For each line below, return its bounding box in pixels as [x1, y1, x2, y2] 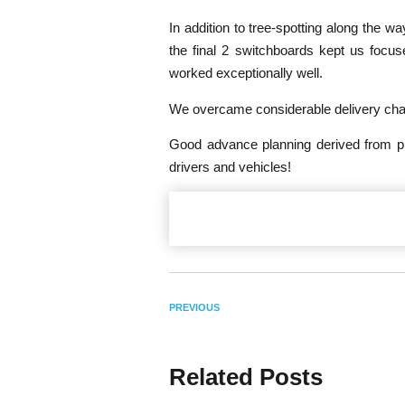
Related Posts [169, 363, 323, 391]
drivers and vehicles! [169, 159, 291, 175]
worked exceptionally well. [169, 65, 323, 81]
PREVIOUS [169, 301, 220, 313]
